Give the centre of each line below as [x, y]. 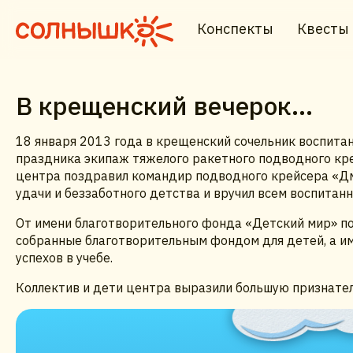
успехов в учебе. [64, 258]
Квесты [323, 29]
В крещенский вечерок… [164, 106]
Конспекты [235, 29]
